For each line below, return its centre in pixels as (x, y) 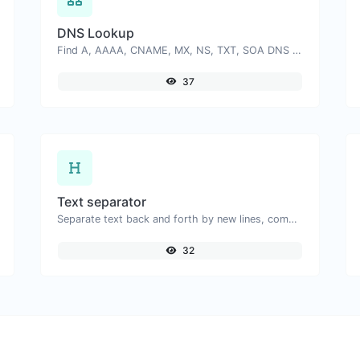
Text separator (101, 201)
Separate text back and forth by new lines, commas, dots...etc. (292, 219)
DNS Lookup (95, 33)
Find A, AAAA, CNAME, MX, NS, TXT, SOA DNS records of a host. (297, 50)
